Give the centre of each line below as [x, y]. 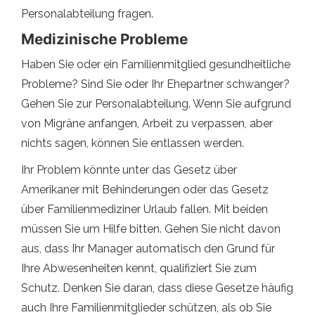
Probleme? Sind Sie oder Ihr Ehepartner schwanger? [155, 84]
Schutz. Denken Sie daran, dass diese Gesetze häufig [157, 288]
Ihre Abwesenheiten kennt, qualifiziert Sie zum [139, 268]
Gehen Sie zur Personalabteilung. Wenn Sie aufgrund [156, 103]
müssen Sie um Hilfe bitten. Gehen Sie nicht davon [151, 229]
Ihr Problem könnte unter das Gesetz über [129, 169]
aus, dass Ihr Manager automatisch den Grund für [148, 248]
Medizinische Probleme [104, 39]
